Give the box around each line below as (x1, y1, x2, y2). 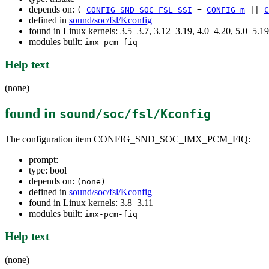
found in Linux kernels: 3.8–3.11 (29, 197, 153, 208)
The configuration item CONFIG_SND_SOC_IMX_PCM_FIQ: (5, 133, 250, 144)
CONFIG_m (207, 5, 245, 14)
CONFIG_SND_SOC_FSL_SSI (86, 5, 192, 14)
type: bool (29, 165, 67, 175)
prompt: (29, 154, 58, 165)
